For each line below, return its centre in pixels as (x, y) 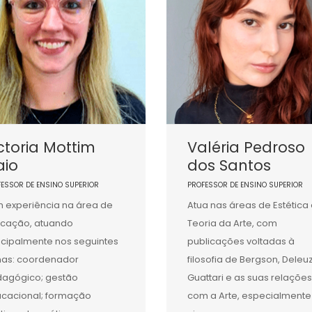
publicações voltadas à (241, 242)
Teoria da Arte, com (232, 224)
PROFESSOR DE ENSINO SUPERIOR (245, 185)
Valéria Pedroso (246, 148)
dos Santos (229, 166)
